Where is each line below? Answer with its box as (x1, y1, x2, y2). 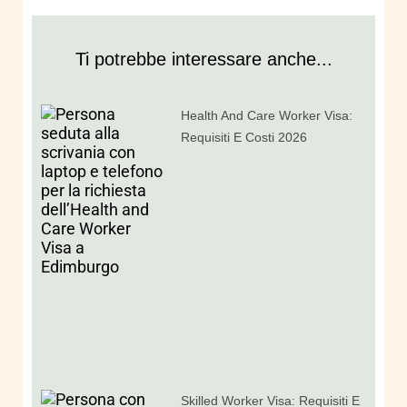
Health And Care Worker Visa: (181, 107, 353, 123)
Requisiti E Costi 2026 (181, 129, 308, 144)
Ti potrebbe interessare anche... (74, 49, 333, 70)
